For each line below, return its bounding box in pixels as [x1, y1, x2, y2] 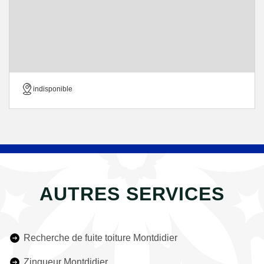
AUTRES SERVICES [39, 183, 225, 204]
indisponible [33, 85, 72, 93]
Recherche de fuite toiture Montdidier [24, 233, 177, 243]
